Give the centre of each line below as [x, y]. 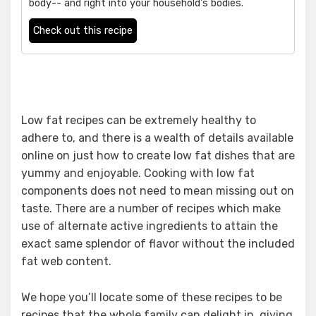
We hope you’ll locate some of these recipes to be [152, 298]
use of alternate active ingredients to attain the [150, 226]
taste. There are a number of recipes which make [151, 209]
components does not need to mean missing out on [158, 191]
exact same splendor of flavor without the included [158, 244]
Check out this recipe [83, 31]
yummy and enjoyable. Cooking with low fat [138, 174]
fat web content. [66, 262]
